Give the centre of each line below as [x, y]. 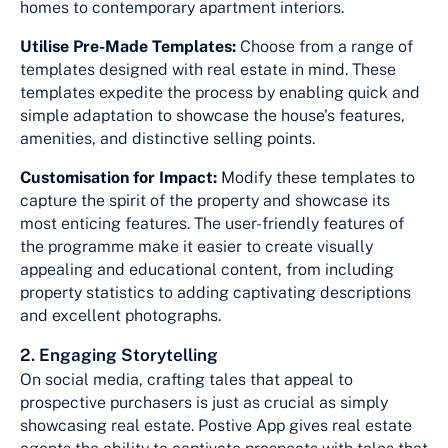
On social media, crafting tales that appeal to [186, 379]
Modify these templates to [316, 177]
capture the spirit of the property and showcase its [205, 200]
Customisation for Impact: [118, 177]
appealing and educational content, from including [207, 269]
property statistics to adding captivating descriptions [215, 292]
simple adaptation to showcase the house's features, [212, 115]
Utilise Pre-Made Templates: [128, 46]
